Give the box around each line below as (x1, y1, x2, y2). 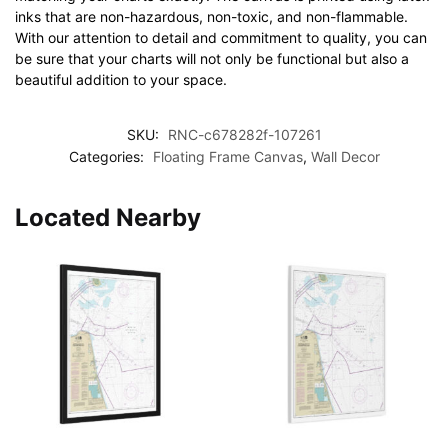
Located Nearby (15, 203, 201, 233)
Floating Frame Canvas (152, 148, 303, 166)
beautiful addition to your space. (15, 70, 227, 88)
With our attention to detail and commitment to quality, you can (15, 28, 427, 46)
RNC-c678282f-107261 (167, 126, 322, 144)
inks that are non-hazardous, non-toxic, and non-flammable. (15, 7, 408, 25)
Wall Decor (310, 148, 380, 166)
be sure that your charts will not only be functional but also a (15, 49, 409, 67)
